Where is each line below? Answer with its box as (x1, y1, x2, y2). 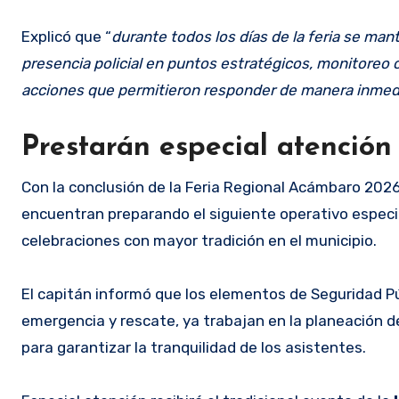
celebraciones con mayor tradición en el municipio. (21, 232, 377, 250)
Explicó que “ (21, 28, 111, 46)
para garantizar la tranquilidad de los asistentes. (21, 338, 366, 357)
